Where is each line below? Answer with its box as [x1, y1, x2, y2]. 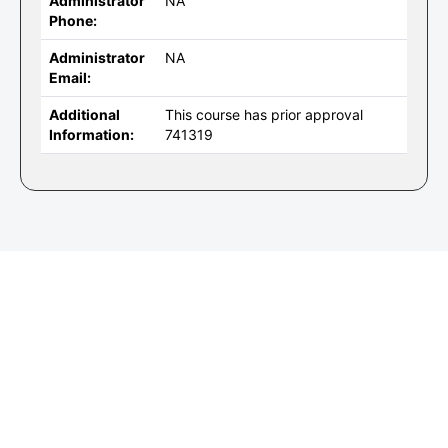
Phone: [49, 12, 97, 29]
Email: [49, 69, 91, 86]
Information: [49, 126, 134, 143]
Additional [49, 106, 120, 123]
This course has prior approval [165, 106, 363, 123]
